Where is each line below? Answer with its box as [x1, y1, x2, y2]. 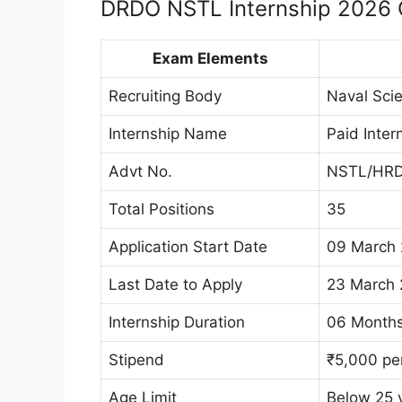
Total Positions [109, 199, 214, 218]
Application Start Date [109, 237, 267, 256]
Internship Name [109, 124, 227, 143]
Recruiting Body [109, 86, 222, 105]
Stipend [109, 350, 164, 369]
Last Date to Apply [109, 275, 242, 293]
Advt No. [109, 162, 172, 180]
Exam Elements [152, 48, 268, 67]
